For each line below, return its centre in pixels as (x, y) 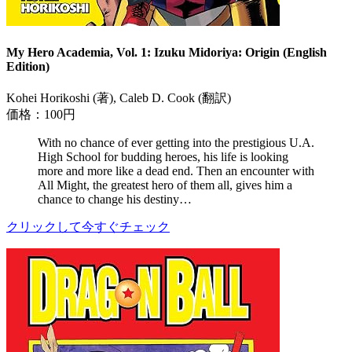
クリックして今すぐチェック (88, 227)
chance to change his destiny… (115, 200)
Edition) (28, 66)
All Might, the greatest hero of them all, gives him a (165, 185)
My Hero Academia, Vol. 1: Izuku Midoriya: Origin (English (167, 52)
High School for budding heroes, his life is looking (163, 157)
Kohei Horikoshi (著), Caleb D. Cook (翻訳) (119, 98)
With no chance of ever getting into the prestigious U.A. (176, 143)
